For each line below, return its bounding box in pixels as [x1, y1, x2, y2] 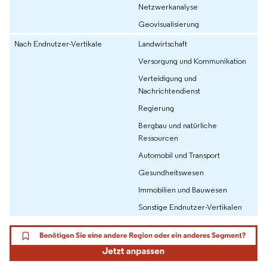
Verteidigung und [138, 72, 197, 83]
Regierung [138, 102, 174, 113]
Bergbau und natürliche [138, 119, 217, 131]
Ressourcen [138, 132, 178, 143]
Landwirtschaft [138, 38, 187, 49]
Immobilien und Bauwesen [138, 184, 227, 195]
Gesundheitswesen [138, 166, 204, 178]
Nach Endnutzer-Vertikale [14, 38, 102, 49]
